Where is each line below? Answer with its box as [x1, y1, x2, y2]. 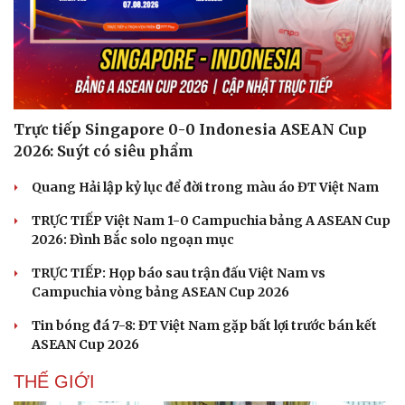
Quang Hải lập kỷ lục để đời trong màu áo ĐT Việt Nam [32, 178, 379, 195]
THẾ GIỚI [14, 371, 95, 391]
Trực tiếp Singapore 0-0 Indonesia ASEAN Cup [14, 119, 367, 138]
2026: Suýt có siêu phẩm [14, 141, 193, 160]
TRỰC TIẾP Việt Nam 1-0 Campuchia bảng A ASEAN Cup [32, 212, 391, 229]
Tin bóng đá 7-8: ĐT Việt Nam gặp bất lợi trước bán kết [32, 316, 377, 334]
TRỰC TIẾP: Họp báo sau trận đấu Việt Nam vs [32, 264, 325, 281]
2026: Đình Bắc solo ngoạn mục [32, 231, 234, 248]
